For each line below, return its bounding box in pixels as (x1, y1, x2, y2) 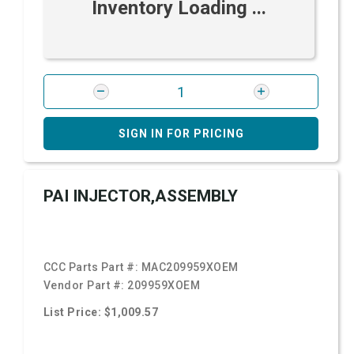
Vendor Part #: (43, 279, 128, 292)
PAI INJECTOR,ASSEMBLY (43, 186, 238, 205)
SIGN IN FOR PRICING (118, 127, 244, 140)
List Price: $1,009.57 (43, 306, 159, 318)
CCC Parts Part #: (43, 261, 141, 273)
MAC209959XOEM (141, 261, 239, 273)
